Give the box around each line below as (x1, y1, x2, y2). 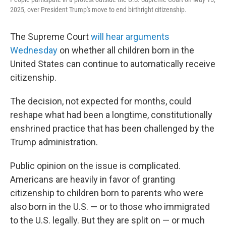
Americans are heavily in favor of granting (10, 174, 175, 185)
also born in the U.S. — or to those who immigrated (10, 201, 210, 212)
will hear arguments (91, 31, 169, 42)
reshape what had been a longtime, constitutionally (10, 109, 212, 120)
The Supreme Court (10, 31, 91, 42)
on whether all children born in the (58, 45, 194, 55)
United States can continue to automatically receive (10, 59, 215, 69)
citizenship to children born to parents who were (10, 188, 203, 198)
